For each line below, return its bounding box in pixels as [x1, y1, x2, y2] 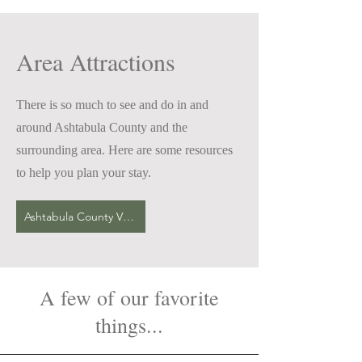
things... [95, 311, 163, 339]
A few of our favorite [40, 284, 219, 311]
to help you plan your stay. [16, 166, 151, 179]
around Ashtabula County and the [16, 120, 187, 134]
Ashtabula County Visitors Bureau [123, 209, 134, 224]
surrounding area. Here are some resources [16, 143, 233, 157]
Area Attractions [16, 45, 175, 78]
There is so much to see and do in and [16, 98, 208, 112]
